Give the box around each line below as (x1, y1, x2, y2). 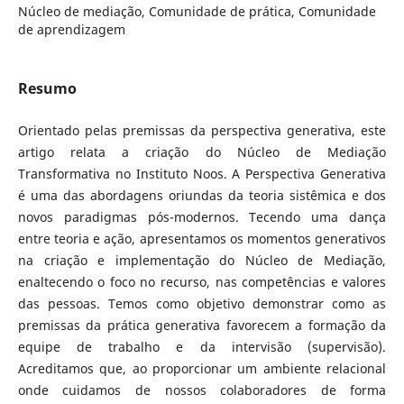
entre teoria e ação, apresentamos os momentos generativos (17, 230, 387, 247)
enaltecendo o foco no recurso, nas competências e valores (17, 273, 387, 290)
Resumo (17, 78, 77, 98)
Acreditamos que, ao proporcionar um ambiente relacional (17, 360, 387, 377)
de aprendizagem (17, 20, 125, 38)
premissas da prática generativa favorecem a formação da (17, 317, 387, 334)
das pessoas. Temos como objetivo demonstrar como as (17, 295, 387, 312)
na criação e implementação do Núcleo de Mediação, (17, 252, 387, 269)
